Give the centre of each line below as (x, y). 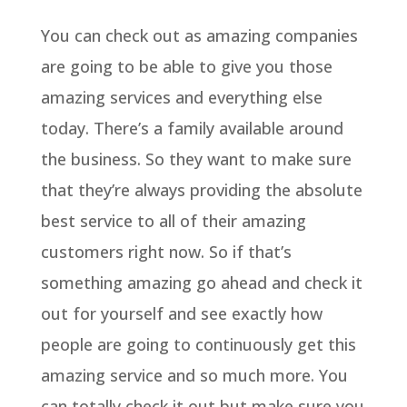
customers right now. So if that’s (166, 251)
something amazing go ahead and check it (201, 282)
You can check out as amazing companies (199, 35)
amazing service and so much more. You (194, 375)
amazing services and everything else (181, 97)
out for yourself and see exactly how (181, 313)
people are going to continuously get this (198, 344)
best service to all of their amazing (173, 220)
